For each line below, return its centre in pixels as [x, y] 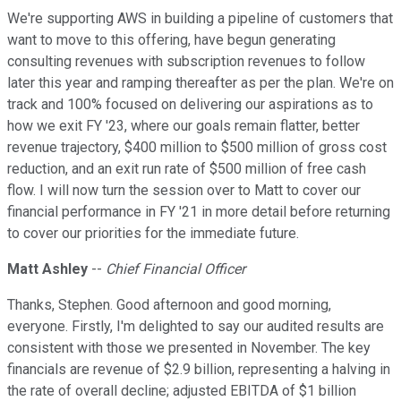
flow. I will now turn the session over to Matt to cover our [184, 191]
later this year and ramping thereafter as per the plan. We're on [200, 83]
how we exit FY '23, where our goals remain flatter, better [183, 126]
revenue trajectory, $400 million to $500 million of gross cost [197, 148]
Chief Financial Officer [175, 269]
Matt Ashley [47, 269]
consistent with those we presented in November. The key [189, 348]
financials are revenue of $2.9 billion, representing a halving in [199, 370]
